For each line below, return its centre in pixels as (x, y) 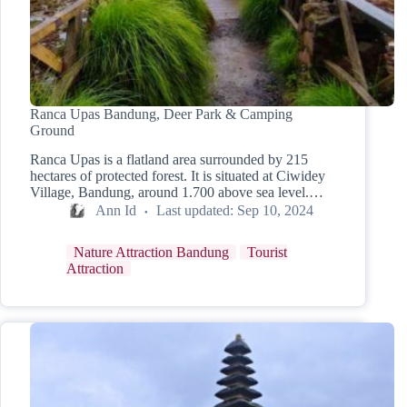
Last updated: (195, 210)
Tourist (267, 253)
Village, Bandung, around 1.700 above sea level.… (177, 193)
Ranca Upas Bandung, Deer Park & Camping (161, 114)
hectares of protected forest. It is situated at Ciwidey (178, 176)
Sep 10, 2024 (276, 210)
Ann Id (116, 210)
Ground (52, 130)
